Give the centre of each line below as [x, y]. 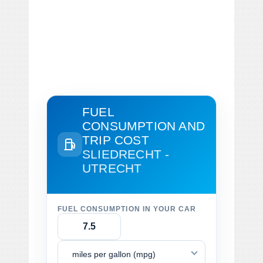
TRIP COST [116, 140]
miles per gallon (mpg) [114, 254]
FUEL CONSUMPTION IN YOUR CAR [127, 209]
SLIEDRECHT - [126, 154]
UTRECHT [112, 168]
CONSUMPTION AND [144, 126]
